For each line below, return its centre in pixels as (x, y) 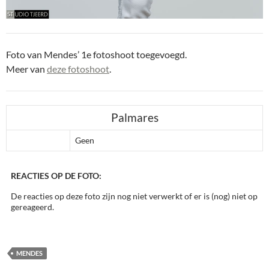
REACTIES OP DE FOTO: (56, 176)
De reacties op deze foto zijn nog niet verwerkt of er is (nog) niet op (134, 196)
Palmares (134, 118)
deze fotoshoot (78, 69)
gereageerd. (32, 207)
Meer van (26, 69)
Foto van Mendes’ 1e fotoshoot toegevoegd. (96, 54)
